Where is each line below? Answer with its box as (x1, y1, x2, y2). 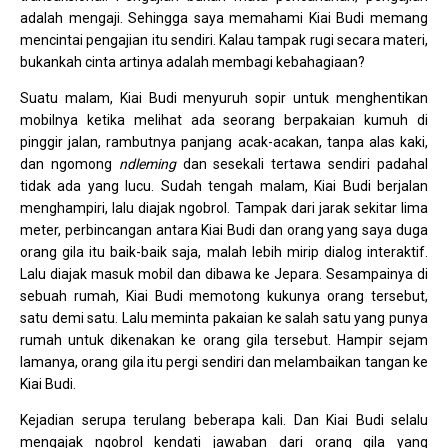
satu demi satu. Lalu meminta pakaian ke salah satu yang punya (20, 310, 428, 327)
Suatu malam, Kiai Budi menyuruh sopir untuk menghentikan (20, 90, 428, 107)
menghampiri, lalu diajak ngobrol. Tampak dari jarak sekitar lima (20, 200, 428, 217)
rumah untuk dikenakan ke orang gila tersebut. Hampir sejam (20, 332, 428, 349)
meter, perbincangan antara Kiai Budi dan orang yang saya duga (20, 222, 428, 239)
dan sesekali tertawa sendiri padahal (175, 156, 429, 173)
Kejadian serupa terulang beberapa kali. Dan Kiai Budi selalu (20, 412, 428, 429)
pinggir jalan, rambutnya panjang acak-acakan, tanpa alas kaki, (20, 134, 428, 151)
